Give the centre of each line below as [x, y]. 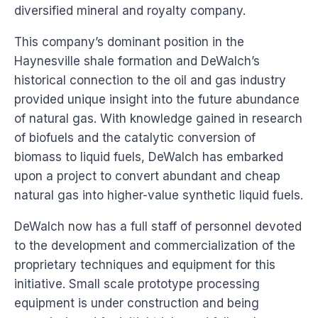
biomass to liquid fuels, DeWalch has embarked [149, 157]
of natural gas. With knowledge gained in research [158, 119]
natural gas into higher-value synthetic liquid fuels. [159, 195]
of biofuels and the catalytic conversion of [135, 138]
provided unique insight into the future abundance [157, 99]
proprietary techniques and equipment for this [145, 265]
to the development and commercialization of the [155, 246]
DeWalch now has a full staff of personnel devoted [158, 226]
